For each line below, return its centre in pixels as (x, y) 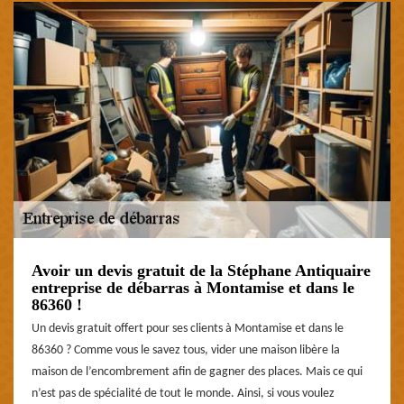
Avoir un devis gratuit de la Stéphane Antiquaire (201, 270)
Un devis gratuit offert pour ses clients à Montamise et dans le (188, 328)
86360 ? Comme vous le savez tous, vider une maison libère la (186, 350)
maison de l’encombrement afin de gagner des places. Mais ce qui (197, 372)
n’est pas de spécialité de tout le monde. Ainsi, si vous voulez (183, 393)
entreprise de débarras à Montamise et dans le (193, 287)
